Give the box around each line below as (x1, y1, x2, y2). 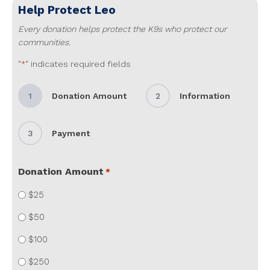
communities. (18, 37, 71, 47)
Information (180, 90, 230, 101)
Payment (52, 128, 90, 138)
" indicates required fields (25, 58, 131, 69)
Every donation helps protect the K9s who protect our (18, 24, 227, 34)
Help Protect (18, 2, 95, 17)
